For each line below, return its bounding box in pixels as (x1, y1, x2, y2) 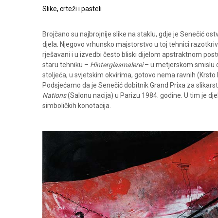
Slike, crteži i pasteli (42, 5, 102, 13)
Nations (42, 91, 66, 100)
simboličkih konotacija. (42, 102, 111, 110)
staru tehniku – (42, 61, 90, 69)
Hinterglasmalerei (90, 61, 145, 69)
